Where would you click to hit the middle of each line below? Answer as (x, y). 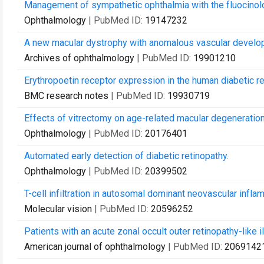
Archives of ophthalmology (79, 58)
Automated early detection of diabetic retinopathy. (126, 156)
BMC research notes (66, 96)
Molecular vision (58, 209)
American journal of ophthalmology (95, 247)
